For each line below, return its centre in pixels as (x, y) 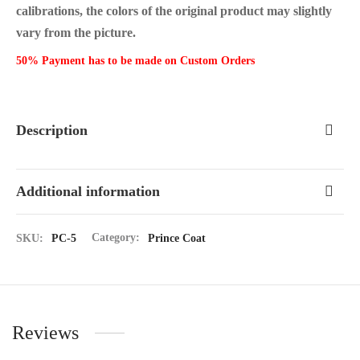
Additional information (88, 192)
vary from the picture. (76, 32)
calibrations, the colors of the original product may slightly (174, 10)
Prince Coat (177, 237)
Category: (117, 237)
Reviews (45, 333)
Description (52, 130)
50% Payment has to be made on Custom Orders (135, 60)
